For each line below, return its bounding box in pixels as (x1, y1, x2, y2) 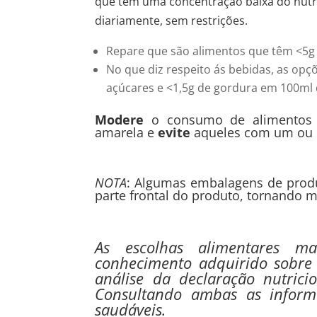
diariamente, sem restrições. (95, 13, 248, 29)
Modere (95, 111, 144, 129)
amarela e (95, 124, 158, 142)
